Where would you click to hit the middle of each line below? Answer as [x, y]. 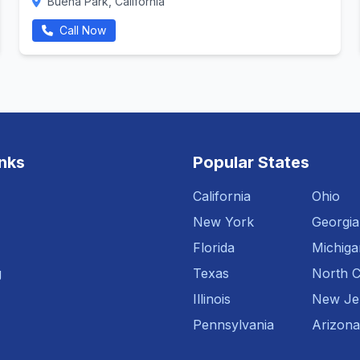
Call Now [81, 30]
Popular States [251, 162]
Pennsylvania [233, 325]
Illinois [212, 299]
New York [223, 222]
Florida [214, 247]
